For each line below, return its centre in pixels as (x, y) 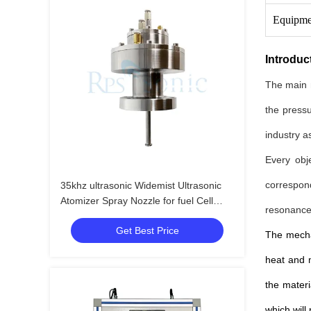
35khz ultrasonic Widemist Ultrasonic (141, 185)
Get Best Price (147, 230)
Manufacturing (92, 216)
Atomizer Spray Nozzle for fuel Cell (137, 201)
